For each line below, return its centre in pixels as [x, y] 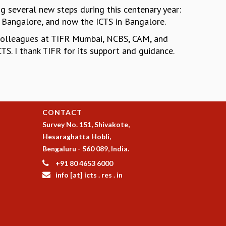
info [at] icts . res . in [89, 175]
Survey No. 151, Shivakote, [86, 125]
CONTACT [62, 112]
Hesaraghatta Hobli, [76, 137]
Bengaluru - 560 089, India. [86, 149]
